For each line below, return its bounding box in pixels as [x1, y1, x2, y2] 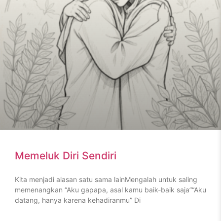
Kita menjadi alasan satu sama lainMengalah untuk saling [15, 175, 197, 184]
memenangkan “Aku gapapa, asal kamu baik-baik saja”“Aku [15, 185, 206, 194]
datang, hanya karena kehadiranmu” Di [15, 196, 141, 204]
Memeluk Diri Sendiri [15, 149, 116, 162]
